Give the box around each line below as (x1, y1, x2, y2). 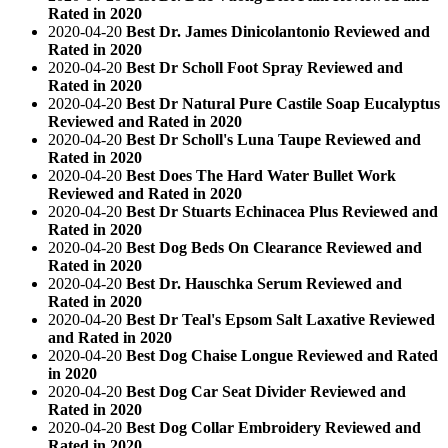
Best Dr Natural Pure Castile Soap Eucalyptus (126, 94, 440, 112)
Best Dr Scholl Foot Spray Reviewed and (126, 58, 403, 76)
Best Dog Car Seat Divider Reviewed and (126, 382, 406, 400)
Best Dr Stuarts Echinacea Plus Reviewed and (126, 202, 438, 220)
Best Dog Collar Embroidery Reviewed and (126, 418, 421, 436)
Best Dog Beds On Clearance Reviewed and (126, 238, 422, 256)
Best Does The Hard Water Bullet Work (126, 166, 396, 184)
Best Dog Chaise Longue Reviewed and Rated (126, 346, 438, 364)
